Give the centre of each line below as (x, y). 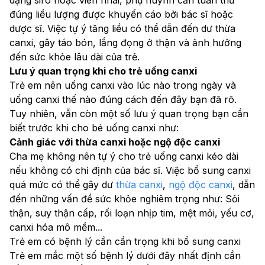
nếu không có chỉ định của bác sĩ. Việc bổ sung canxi (130, 170)
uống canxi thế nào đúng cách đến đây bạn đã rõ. (123, 99)
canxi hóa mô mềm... (56, 227)
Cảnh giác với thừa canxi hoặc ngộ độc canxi (115, 142)
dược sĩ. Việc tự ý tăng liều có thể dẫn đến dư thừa (122, 28)
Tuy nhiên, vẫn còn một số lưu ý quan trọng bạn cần (129, 113)
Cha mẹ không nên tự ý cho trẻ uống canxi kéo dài (124, 156)
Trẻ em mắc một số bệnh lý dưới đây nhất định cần (125, 255)
